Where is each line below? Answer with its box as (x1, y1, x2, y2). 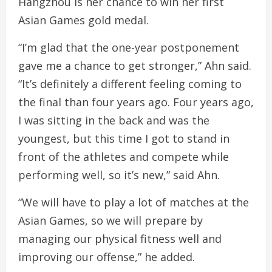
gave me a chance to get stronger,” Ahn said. (18, 58, 251, 73)
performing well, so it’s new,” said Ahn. (18, 167, 220, 182)
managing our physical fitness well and (18, 231, 222, 246)
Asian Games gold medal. (18, 12, 149, 27)
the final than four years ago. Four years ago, (18, 94, 254, 109)
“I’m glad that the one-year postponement (18, 39, 239, 55)
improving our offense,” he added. (18, 249, 195, 264)
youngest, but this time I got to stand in (18, 131, 229, 146)
